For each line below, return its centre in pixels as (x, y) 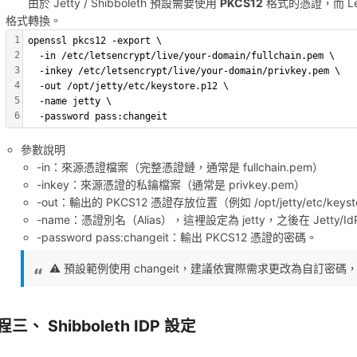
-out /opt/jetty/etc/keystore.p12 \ (129, 86)
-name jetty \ (70, 101)
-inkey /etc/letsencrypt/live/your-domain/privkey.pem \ (184, 71)
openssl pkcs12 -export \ (95, 40)
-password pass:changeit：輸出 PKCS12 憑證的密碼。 (177, 237)
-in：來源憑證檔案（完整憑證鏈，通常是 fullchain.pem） (180, 167)
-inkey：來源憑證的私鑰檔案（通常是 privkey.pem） (171, 185)
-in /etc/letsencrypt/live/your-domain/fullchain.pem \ (182, 55)
